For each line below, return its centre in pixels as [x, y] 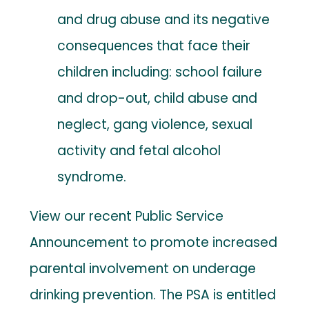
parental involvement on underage [143, 268]
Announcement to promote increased [154, 242]
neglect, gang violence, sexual [155, 124]
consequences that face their [154, 46]
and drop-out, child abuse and [158, 98]
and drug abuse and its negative [164, 19]
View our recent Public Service [127, 216]
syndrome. [92, 177]
